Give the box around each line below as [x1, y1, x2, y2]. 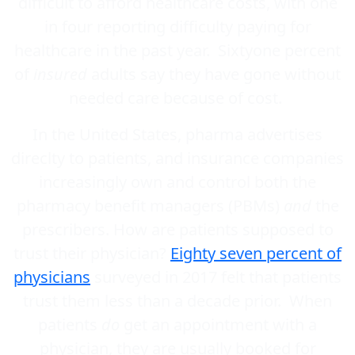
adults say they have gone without [87, 63, 341, 85]
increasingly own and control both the [39, 170, 316, 193]
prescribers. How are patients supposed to [21, 218, 334, 240]
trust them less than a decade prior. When [23, 289, 332, 311]
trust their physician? [13, 242, 170, 264]
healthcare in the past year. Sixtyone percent [14, 39, 341, 61]
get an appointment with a [120, 313, 317, 335]
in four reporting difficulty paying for [44, 15, 311, 37]
